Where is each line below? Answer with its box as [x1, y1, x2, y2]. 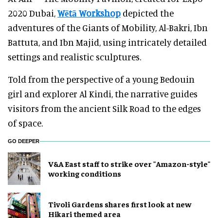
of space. [8, 117, 43, 128]
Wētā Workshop [57, 7, 121, 18]
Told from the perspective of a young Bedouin [8, 73, 195, 85]
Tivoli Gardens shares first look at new [48, 199, 191, 209]
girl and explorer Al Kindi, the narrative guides [8, 88, 198, 99]
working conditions [48, 168, 121, 179]
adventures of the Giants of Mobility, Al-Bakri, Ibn [8, 21, 208, 33]
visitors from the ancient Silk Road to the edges [8, 102, 201, 114]
